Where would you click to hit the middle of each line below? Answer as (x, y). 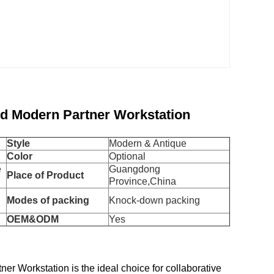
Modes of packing (48, 200)
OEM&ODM (33, 219)
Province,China (143, 181)
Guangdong (135, 169)
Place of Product (45, 175)
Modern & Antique (148, 143)
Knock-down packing (154, 200)
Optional (127, 156)
